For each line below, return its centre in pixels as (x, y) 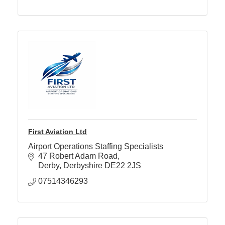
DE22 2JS (123, 165)
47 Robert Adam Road (78, 156)
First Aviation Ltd (58, 131)
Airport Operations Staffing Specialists (96, 146)
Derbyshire (83, 165)
